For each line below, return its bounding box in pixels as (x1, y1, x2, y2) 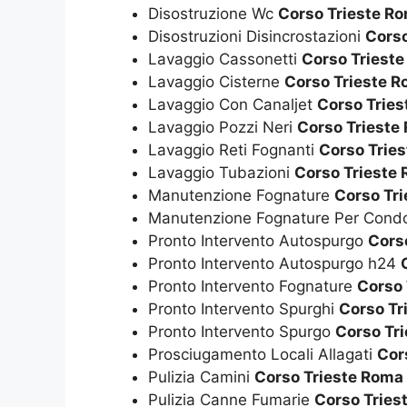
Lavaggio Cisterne (148, 73, 284, 92)
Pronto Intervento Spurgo (148, 323, 335, 342)
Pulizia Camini (148, 368, 254, 387)
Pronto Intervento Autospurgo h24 (148, 254, 401, 273)
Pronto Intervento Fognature (148, 277, 357, 296)
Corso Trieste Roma (254, 368, 403, 387)
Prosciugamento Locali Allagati (148, 345, 377, 364)
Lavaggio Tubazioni (148, 164, 294, 183)
